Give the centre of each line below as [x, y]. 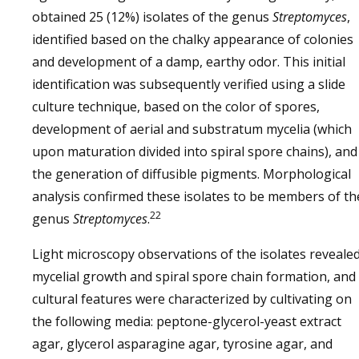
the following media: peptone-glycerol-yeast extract [187, 321]
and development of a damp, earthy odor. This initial [189, 62]
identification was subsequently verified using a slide [189, 84]
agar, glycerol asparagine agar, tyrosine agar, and [182, 344]
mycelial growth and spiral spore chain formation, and [194, 276]
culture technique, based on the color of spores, [176, 107]
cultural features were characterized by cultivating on [192, 299]
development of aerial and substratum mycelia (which [192, 129]
